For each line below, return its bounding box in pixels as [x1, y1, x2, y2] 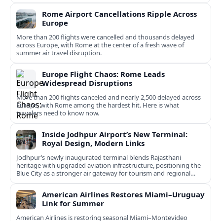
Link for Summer [42, 198, 104, 209]
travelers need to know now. [16, 109, 99, 118]
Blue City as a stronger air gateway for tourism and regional [16, 169, 190, 178]
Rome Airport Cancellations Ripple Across [42, 9, 197, 19]
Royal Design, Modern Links [42, 138, 145, 148]
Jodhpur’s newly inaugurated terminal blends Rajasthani [16, 153, 181, 162]
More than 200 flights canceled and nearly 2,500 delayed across [16, 93, 201, 102]
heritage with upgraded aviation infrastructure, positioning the [16, 161, 201, 170]
